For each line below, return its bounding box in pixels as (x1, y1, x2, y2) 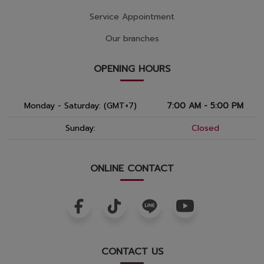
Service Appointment (90, 11, 174, 24)
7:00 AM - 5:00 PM (167, 100, 243, 113)
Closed (191, 122, 219, 135)
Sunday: (65, 122, 95, 135)
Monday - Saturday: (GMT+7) (24, 100, 137, 113)
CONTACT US (101, 245, 163, 259)
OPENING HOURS (94, 62, 170, 77)
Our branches (105, 32, 159, 45)
